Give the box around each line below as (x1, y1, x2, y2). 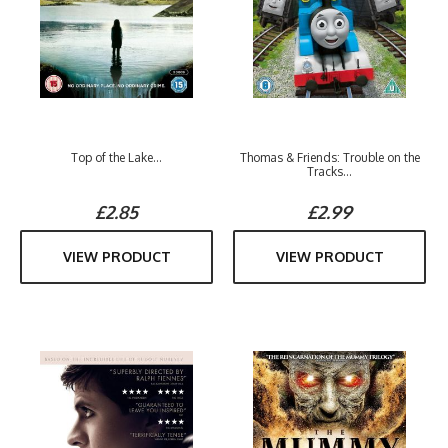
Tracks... (307, 164, 352, 179)
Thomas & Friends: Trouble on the (239, 150, 420, 165)
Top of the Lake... (71, 150, 162, 165)
